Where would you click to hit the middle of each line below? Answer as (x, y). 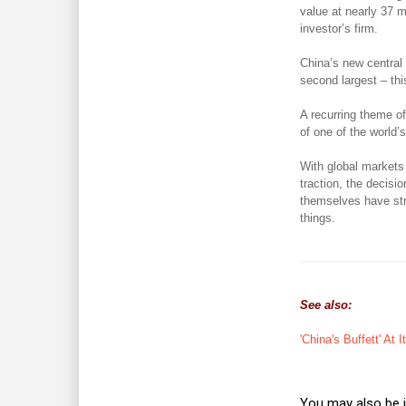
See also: (325, 305)
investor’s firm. (338, 29)
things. (317, 218)
